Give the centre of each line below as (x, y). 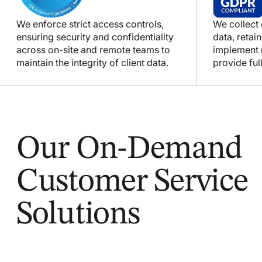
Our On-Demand (129, 149)
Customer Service (132, 182)
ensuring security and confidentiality (95, 37)
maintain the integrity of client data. (92, 62)
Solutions (78, 214)
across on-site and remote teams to (93, 49)
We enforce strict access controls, (90, 24)
